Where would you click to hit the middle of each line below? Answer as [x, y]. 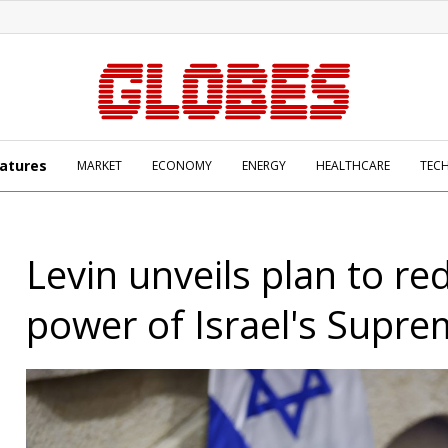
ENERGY [264, 165]
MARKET [99, 165]
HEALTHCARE [353, 165]
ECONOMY [182, 165]
